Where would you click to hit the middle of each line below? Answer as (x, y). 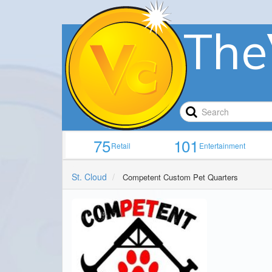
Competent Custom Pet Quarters (180, 177)
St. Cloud (89, 177)
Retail (121, 146)
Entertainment (223, 146)
